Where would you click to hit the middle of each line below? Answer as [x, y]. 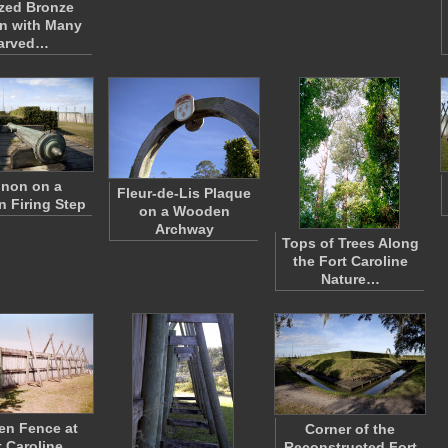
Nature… [350, 279]
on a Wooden [184, 211]
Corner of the [350, 429]
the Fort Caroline [350, 261]
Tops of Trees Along [350, 243]
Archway [184, 229]
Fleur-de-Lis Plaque [184, 193]
